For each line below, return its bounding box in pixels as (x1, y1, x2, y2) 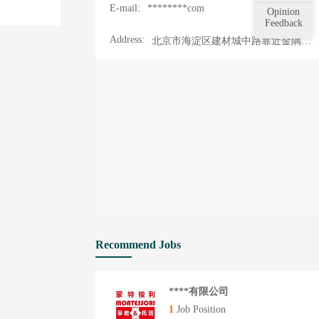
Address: (110, 34, 145, 45)
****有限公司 (169, 286, 229, 297)
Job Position (174, 304, 226, 315)
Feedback (264, 18, 303, 28)
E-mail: (110, 3, 140, 14)
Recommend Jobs (95, 239, 181, 251)
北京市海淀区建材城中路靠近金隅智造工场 (301, 36, 311, 46)
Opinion (267, 6, 300, 17)
